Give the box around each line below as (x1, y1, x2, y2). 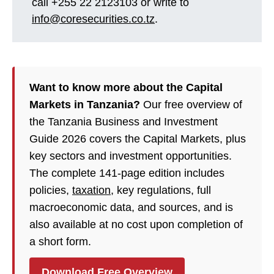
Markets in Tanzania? (29, 98, 140, 111)
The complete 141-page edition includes (29, 167, 224, 179)
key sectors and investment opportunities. (29, 150, 232, 162)
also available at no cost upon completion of (29, 218, 243, 231)
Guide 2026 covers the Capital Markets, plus (29, 133, 246, 145)
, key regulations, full (111, 184, 211, 196)
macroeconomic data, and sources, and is (29, 201, 233, 213)
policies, (29, 184, 72, 196)
